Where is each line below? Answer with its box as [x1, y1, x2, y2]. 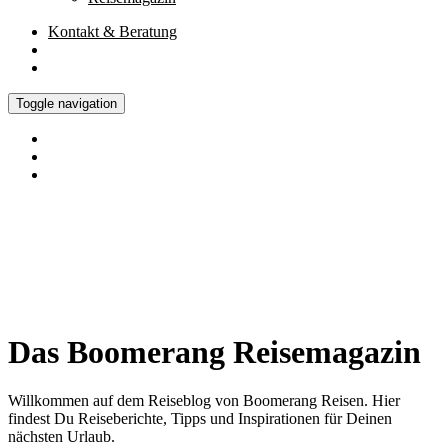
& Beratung [103, 22, 177, 40]
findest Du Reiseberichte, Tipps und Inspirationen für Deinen [8, 410, 392, 428]
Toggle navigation [16, 95, 117, 111]
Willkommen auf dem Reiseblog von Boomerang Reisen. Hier [8, 392, 400, 410]
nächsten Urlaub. [8, 428, 115, 446]
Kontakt [48, 22, 103, 40]
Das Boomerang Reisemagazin [8, 333, 421, 370]
